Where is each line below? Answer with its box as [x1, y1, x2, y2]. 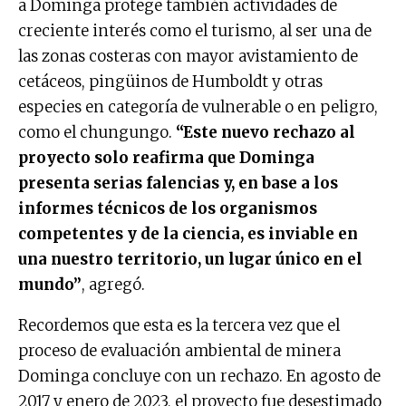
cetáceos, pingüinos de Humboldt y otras [18, 71, 323, 92]
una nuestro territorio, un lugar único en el [18, 248, 362, 269]
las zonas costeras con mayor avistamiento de [18, 45, 358, 66]
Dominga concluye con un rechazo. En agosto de [18, 365, 381, 386]
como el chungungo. [18, 121, 176, 142]
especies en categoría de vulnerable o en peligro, [18, 96, 378, 117]
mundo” [18, 274, 82, 295]
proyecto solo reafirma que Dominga [18, 147, 314, 168]
